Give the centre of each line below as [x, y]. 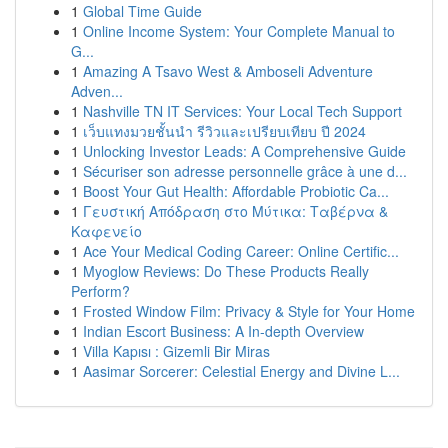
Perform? [100, 291]
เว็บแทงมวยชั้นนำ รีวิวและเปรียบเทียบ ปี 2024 [224, 131]
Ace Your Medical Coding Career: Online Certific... [241, 251]
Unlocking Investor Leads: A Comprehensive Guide [244, 151]
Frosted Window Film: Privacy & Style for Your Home [249, 311]
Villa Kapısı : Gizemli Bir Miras [176, 351]
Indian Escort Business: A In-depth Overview [223, 331]
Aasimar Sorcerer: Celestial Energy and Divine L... [241, 371]
